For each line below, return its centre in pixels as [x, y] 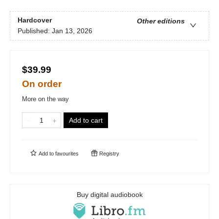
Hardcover [35, 20]
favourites [67, 154]
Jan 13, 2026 [72, 31]
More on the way [45, 99]
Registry [109, 154]
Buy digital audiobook [109, 195]
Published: [35, 31]
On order [42, 84]
